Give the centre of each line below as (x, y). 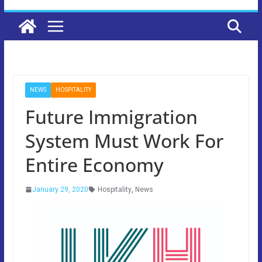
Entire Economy (94, 164)
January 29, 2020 (60, 189)
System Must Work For (124, 140)
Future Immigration (111, 116)
